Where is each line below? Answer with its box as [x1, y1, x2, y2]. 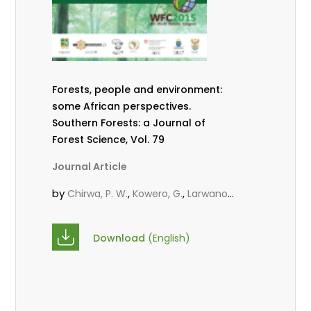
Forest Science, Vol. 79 [52, 133, 165, 147]
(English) [148, 230, 191, 245]
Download [93, 230, 149, 245]
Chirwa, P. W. [67, 187, 128, 201]
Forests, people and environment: [52, 83, 223, 97]
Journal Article [52, 160, 128, 174]
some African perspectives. [52, 99, 192, 114]
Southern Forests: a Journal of [52, 116, 206, 131]
